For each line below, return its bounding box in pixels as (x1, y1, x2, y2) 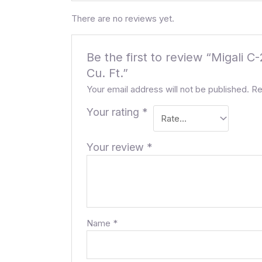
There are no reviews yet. (71, 13, 174, 25)
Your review (87, 141, 147, 154)
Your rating (87, 106, 143, 119)
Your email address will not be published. (87, 84, 250, 95)
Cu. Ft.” (87, 66, 129, 81)
